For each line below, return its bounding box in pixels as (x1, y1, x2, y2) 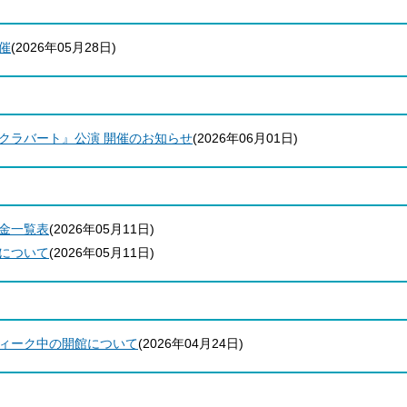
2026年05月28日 (15, 40, 112, 55)
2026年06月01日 (197, 131, 293, 145)
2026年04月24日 (143, 336, 239, 351)
